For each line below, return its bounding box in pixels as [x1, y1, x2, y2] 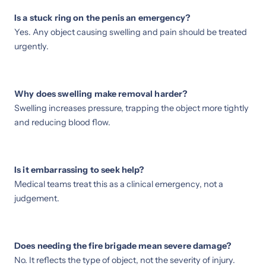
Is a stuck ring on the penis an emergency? [14, 12, 191, 23]
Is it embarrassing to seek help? [14, 164, 144, 175]
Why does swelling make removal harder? [14, 88, 188, 99]
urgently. [14, 40, 49, 52]
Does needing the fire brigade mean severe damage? [14, 240, 232, 251]
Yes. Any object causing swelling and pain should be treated [14, 26, 247, 37]
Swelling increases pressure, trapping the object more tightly [14, 102, 249, 113]
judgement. [14, 192, 59, 204]
